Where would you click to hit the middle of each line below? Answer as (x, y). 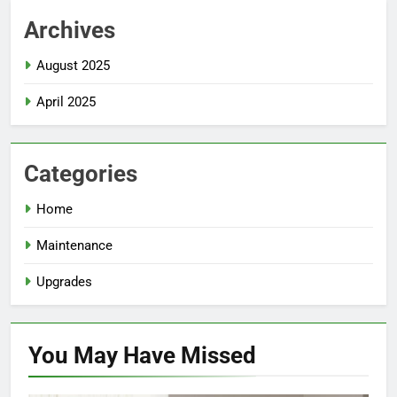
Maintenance (74, 246)
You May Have (105, 356)
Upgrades (64, 282)
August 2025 (73, 66)
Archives (70, 31)
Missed (218, 356)
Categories (81, 174)
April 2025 (66, 102)
